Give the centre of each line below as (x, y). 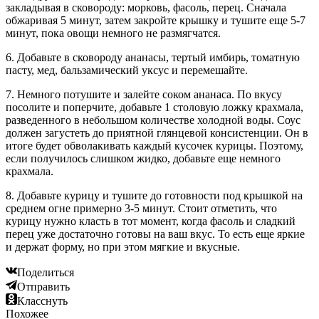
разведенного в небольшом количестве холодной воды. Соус (153, 120)
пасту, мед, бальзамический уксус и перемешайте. (127, 70)
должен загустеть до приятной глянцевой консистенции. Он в (157, 133)
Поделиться (46, 273)
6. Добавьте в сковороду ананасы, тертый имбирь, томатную (153, 58)
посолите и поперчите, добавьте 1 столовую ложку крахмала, (155, 108)
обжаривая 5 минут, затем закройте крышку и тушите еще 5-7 (156, 21)
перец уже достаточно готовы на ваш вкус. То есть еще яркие (155, 234)
